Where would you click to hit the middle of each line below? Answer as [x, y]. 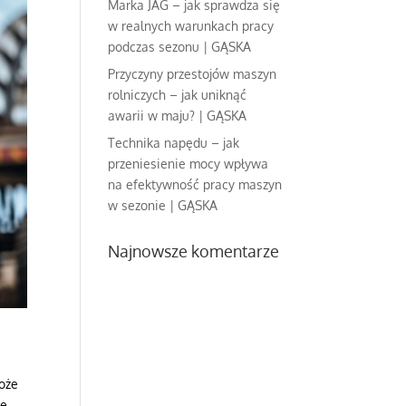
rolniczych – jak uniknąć [178, 95]
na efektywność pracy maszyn [195, 184]
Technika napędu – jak [174, 143]
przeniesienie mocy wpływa [188, 164]
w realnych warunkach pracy [191, 26]
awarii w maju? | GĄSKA [178, 116]
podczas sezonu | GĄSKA [180, 47]
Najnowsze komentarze [194, 251]
